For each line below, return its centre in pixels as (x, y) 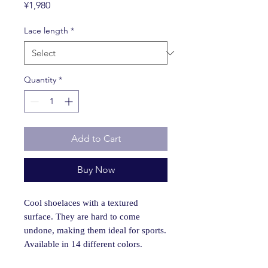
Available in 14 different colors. (83, 244)
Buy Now (96, 170)
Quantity (40, 80)
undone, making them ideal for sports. (95, 230)
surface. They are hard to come (82, 217)
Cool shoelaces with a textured (81, 203)
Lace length (46, 31)
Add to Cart (96, 138)
